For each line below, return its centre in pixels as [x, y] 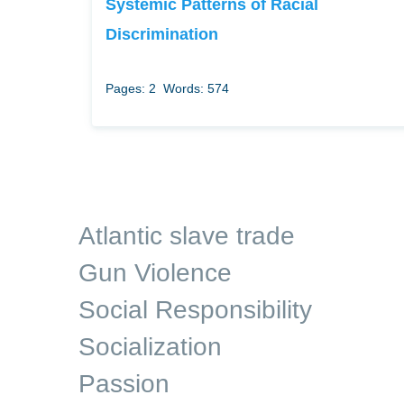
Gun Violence [155, 273]
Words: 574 [196, 88]
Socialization [150, 347]
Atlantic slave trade [187, 236]
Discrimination [162, 34]
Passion [124, 384]
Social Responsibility [195, 310]
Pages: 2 [131, 88]
